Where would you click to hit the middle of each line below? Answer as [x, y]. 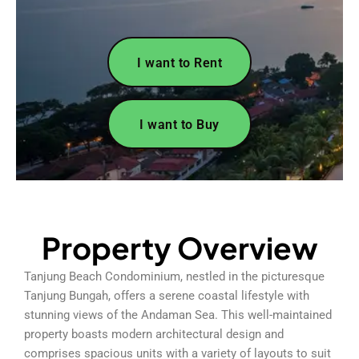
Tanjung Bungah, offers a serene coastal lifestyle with [167, 295]
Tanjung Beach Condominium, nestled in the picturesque [174, 276]
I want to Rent [179, 63]
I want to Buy [179, 124]
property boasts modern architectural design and [154, 334]
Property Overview [179, 247]
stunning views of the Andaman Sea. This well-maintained [178, 315]
